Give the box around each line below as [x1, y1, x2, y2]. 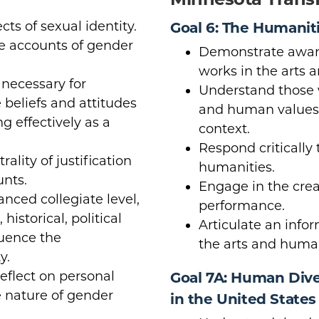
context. [199, 120, 250, 137]
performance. [199, 197, 285, 214]
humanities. [199, 159, 275, 175]
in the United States [170, 290, 317, 308]
